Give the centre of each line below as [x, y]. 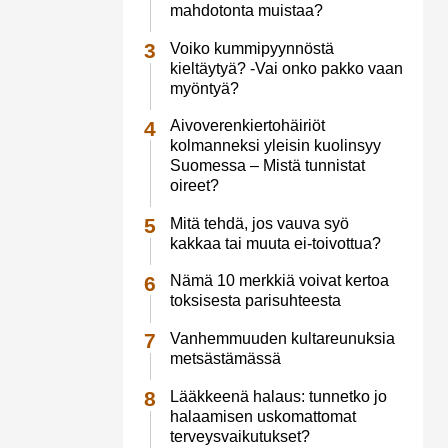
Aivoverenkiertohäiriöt [247, 126]
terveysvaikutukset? [241, 436]
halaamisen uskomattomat [262, 416]
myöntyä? [204, 88]
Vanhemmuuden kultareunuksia [282, 338]
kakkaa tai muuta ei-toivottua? [275, 243]
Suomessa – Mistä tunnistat [267, 166]
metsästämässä [225, 358]
